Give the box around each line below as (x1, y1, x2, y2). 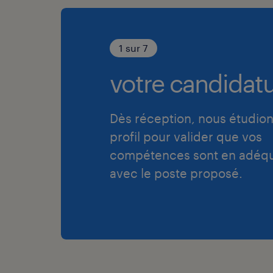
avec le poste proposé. (110, 165, 243, 180)
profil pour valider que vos (110, 129, 262, 144)
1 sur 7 (119, 41, 148, 54)
